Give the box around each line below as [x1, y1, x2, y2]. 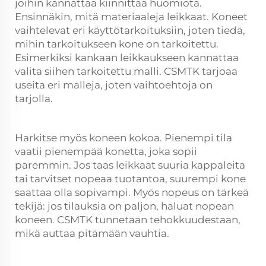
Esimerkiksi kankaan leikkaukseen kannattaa [15, 52, 239, 64]
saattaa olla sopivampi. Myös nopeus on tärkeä [15, 186, 249, 198]
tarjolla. [15, 93, 53, 104]
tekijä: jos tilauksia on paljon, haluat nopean [15, 200, 234, 212]
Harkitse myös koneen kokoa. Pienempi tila [15, 132, 232, 144]
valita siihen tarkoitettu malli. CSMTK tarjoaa [15, 65, 237, 77]
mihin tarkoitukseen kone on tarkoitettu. [15, 38, 218, 50]
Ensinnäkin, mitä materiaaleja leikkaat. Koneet [15, 11, 248, 23]
